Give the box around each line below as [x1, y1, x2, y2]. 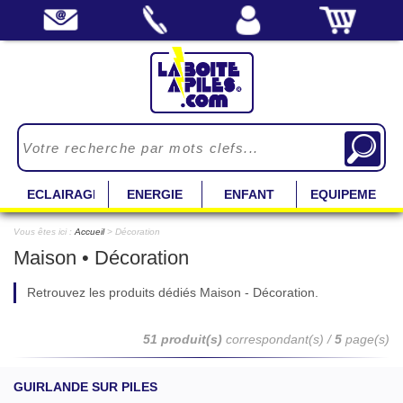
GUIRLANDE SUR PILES [13, 380, 157, 394]
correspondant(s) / [222, 332, 335, 346]
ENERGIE [127, 187, 184, 201]
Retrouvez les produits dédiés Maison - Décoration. [27, 285, 318, 300]
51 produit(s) [143, 332, 222, 346]
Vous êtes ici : [13, 227, 75, 237]
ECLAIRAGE [27, 187, 101, 201]
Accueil [75, 227, 104, 237]
